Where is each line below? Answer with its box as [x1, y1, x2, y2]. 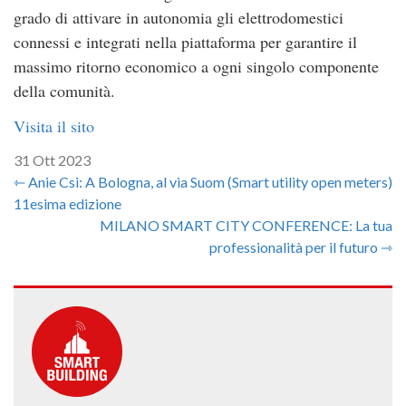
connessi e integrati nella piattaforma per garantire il [14, 30, 357, 53]
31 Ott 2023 [14, 150, 91, 169]
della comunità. [14, 79, 115, 101]
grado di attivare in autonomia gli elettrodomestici [14, 5, 343, 28]
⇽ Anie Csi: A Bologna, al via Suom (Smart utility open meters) [14, 172, 392, 190]
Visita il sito [14, 114, 94, 137]
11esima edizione [14, 194, 121, 212]
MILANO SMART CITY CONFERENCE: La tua [100, 216, 392, 234]
